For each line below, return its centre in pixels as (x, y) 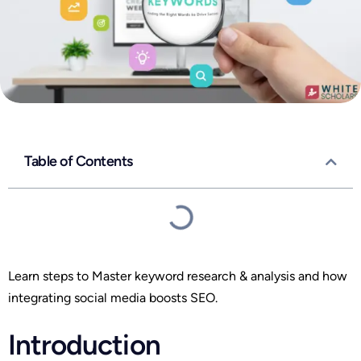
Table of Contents (79, 162)
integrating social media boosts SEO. (113, 298)
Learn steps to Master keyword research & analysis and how (178, 276)
